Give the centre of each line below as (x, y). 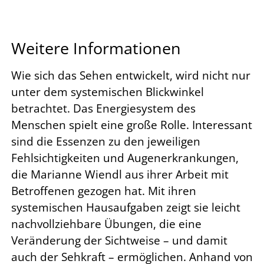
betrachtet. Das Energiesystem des (103, 109)
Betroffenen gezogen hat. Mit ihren (104, 191)
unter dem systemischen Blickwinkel (108, 92)
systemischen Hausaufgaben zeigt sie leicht (126, 208)
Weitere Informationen (96, 49)
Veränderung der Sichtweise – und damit (119, 241)
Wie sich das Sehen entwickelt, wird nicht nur (131, 76)
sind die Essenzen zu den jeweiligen (106, 142)
